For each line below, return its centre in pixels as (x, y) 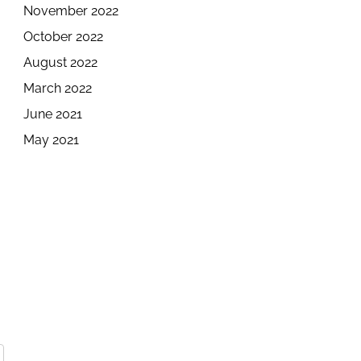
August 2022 (61, 62)
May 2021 (52, 140)
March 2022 (58, 88)
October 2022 (64, 37)
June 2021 (53, 114)
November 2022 (71, 11)
